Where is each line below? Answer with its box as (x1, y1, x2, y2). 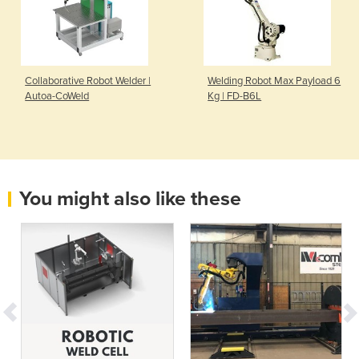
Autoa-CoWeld (25, 89, 90, 103)
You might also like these (19, 186, 241, 211)
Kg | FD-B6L (208, 89, 262, 103)
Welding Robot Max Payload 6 (208, 74, 341, 87)
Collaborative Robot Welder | (25, 74, 151, 87)
